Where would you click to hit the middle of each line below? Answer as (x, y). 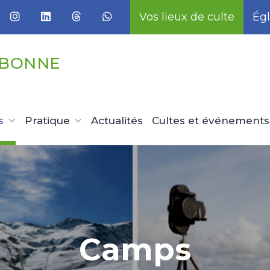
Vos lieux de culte (187, 17)
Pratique (47, 121)
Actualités (117, 121)
